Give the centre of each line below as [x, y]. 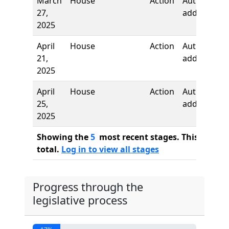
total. [49, 149]
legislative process [80, 200]
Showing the [64, 137]
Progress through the [88, 187]
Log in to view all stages [110, 149]
